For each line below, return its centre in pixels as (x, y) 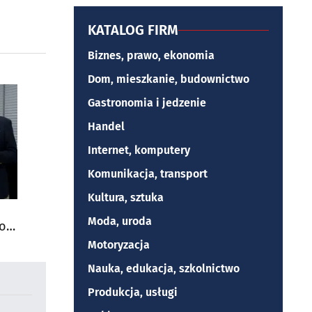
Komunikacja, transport (148, 174)
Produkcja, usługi (133, 292)
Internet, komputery (139, 150)
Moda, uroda (120, 221)
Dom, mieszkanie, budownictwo (169, 79)
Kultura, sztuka (126, 197)
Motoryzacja (119, 245)
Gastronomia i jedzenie (147, 103)
